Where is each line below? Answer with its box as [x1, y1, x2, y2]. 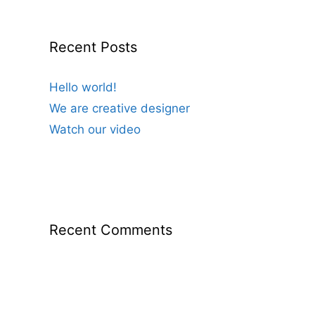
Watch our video [49, 122, 141, 137]
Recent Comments [49, 221, 172, 239]
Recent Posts [49, 39, 137, 56]
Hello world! [49, 80, 117, 95]
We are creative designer [49, 101, 190, 116]
